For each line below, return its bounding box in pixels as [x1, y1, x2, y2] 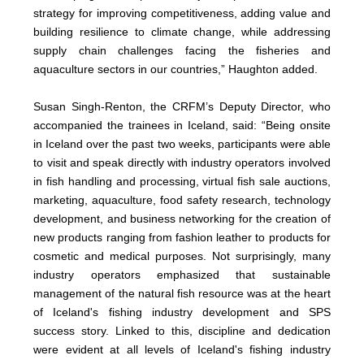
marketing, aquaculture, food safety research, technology [33, 193, 331, 206]
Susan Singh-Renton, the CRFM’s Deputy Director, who [33, 99, 331, 113]
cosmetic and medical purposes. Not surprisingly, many [33, 249, 331, 262]
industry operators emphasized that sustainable [33, 267, 331, 281]
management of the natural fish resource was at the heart [33, 286, 331, 300]
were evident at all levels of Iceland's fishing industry [33, 342, 331, 356]
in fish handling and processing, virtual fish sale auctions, [33, 174, 331, 188]
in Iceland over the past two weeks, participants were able [33, 136, 331, 150]
